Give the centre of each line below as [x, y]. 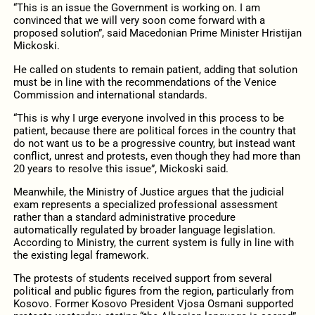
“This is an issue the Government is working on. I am [136, 8]
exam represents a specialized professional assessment [145, 204]
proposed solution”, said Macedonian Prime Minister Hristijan [157, 33]
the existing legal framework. [81, 255]
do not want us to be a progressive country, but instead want [154, 143]
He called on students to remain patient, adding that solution [155, 69]
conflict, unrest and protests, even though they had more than [156, 156]
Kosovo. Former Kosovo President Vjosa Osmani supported [153, 304]
